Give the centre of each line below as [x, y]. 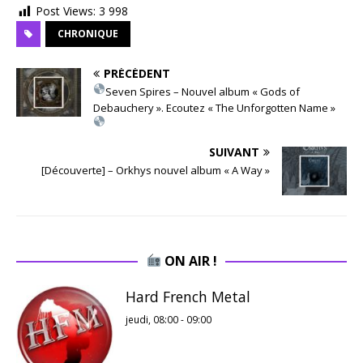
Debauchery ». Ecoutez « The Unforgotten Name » [214, 107]
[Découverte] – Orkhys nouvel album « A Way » [156, 170]
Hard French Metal [188, 296]
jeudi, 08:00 [152, 319]
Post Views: [66, 11]
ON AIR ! [189, 261]
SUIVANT [234, 152]
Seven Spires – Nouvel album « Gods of [202, 91]
